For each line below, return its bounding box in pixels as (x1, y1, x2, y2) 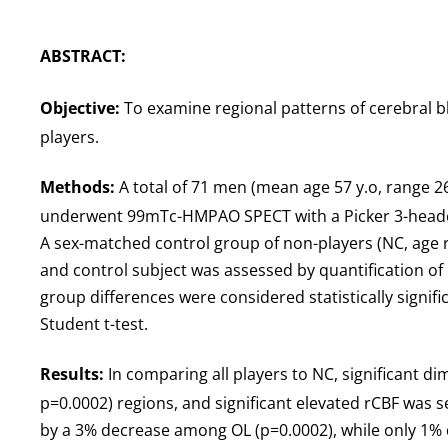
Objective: (40, 97, 120, 119)
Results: (40, 363, 104, 385)
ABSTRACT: (40, 45, 126, 67)
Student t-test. (40, 313, 148, 335)
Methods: (40, 176, 115, 198)
